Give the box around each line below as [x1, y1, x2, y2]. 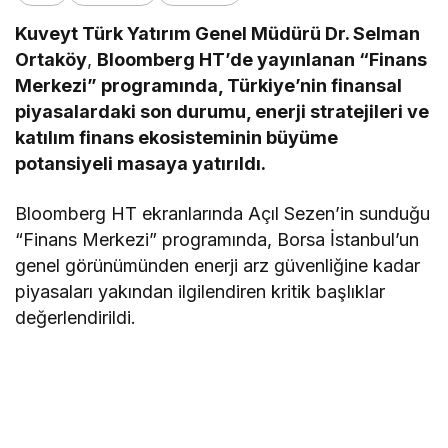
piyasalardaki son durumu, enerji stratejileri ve [15, 100, 430, 122]
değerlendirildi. [15, 306, 136, 328]
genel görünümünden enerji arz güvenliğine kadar [15, 254, 421, 276]
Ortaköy [15, 48, 87, 70]
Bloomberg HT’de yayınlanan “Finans [97, 48, 428, 70]
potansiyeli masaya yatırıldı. [15, 152, 267, 174]
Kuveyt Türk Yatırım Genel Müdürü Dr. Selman [15, 22, 421, 44]
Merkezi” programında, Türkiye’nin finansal [15, 74, 403, 96]
